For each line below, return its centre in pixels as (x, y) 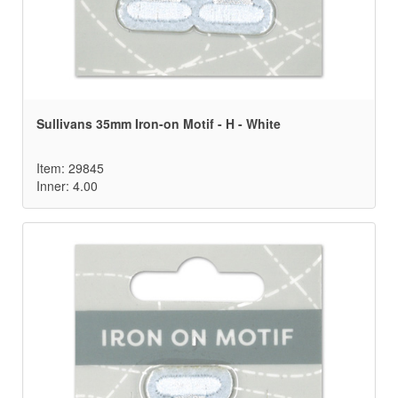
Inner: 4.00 (67, 186)
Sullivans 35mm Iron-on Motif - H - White (159, 124)
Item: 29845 (70, 168)
